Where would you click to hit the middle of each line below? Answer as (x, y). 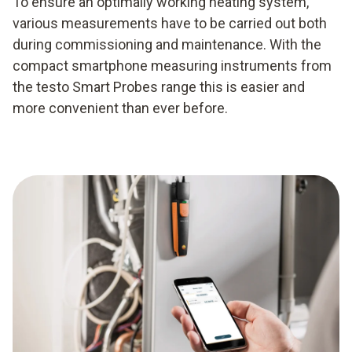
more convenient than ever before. (120, 108)
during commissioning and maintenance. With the (167, 44)
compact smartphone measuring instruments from (172, 65)
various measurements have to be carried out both (170, 23)
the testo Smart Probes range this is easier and (159, 86)
